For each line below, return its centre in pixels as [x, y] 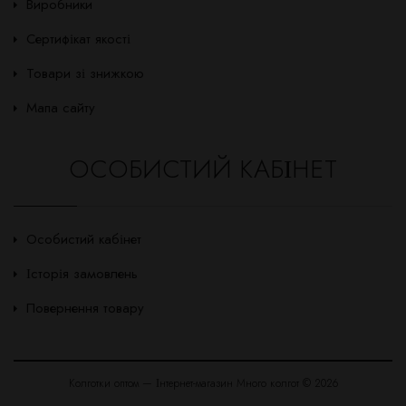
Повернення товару [85, 309]
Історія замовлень [82, 274]
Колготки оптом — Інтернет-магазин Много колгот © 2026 [203, 384]
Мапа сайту [61, 108]
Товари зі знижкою [85, 74]
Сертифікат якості [78, 39]
